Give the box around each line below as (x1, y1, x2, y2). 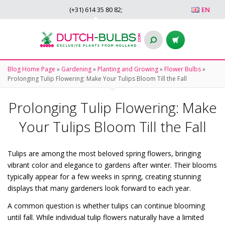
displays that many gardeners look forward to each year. (8, 183, 191, 193)
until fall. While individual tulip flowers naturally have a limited (8, 212, 204, 222)
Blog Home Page (8, 65, 55, 73)
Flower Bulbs (164, 65, 201, 73)
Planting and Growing (97, 65, 158, 73)
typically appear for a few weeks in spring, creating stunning (8, 172, 201, 181)
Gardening (61, 65, 91, 73)
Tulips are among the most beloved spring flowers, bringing (8, 149, 201, 158)
